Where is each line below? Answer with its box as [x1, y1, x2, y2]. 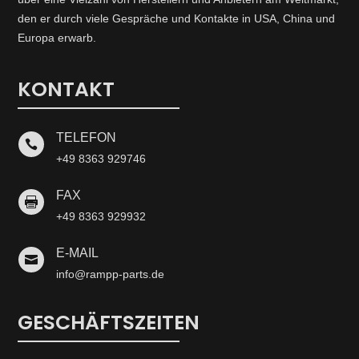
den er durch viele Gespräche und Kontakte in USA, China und [18, 12, 336, 26]
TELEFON [55, 131, 116, 145]
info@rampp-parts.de [55, 268, 164, 281]
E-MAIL [55, 246, 99, 260]
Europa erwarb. [18, 31, 97, 45]
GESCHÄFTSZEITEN [18, 309, 200, 337]
